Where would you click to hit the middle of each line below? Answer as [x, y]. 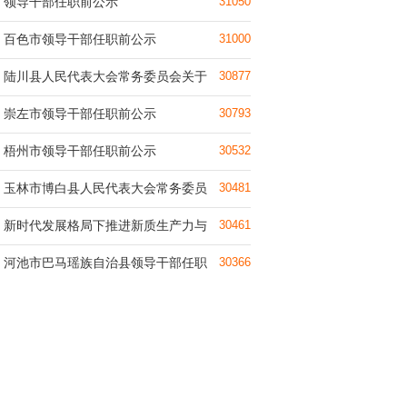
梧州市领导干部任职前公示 [80, 151]
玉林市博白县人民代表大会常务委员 [105, 188]
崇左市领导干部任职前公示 [80, 114]
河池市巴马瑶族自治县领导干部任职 [105, 263]
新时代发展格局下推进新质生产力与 [105, 225]
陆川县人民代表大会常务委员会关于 [105, 76]
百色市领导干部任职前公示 [80, 39]
